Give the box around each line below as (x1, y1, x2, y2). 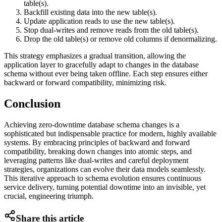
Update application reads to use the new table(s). (24, 16, 175, 25)
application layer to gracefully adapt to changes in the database (4, 60, 199, 69)
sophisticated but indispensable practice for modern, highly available (4, 129, 217, 138)
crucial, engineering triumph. (4, 191, 94, 200)
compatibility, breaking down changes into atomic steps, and (4, 147, 192, 156)
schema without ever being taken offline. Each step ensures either (4, 69, 208, 78)
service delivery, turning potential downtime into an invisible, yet (4, 182, 206, 191)
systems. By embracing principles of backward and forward (4, 138, 190, 147)
